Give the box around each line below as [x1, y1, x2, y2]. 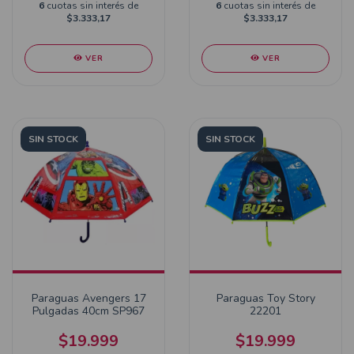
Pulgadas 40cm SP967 [32, 303, 145, 318]
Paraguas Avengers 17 [31, 291, 146, 306]
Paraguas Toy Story [216, 291, 315, 306]
